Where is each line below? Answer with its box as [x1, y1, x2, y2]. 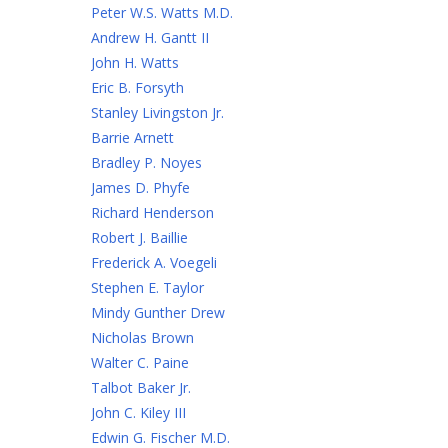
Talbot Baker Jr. [91, 378, 191, 397]
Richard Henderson [91, 203, 214, 222]
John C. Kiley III [91, 403, 186, 422]
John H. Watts [91, 53, 179, 72]
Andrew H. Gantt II [91, 28, 209, 47]
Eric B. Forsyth [91, 78, 184, 97]
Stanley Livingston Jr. [91, 103, 224, 122]
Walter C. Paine [91, 353, 189, 372]
